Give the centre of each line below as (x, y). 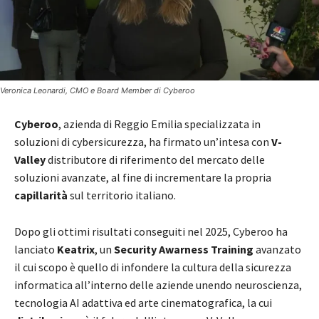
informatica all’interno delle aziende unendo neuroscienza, (158, 285)
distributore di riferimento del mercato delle (155, 160)
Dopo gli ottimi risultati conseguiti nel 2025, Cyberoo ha (151, 232)
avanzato (277, 250)
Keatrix (76, 250)
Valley (30, 160)
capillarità (42, 195)
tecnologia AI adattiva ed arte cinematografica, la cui (143, 303)
